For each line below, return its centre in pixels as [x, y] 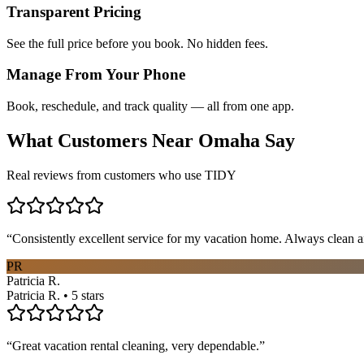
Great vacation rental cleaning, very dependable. [136, 345]
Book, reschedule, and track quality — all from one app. [150, 106]
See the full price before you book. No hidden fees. [137, 43]
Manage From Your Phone [96, 75]
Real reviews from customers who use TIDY [121, 175]
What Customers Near [102, 141]
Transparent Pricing [74, 11]
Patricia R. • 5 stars [55, 295]
